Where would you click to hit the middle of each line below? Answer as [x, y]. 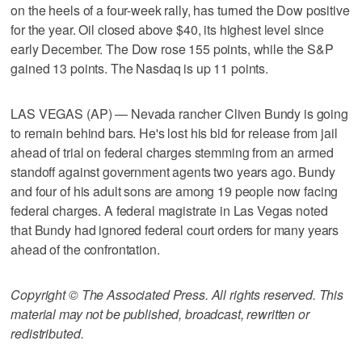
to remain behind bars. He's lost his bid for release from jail [174, 133]
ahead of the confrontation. [85, 249]
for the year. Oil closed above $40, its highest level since [168, 29]
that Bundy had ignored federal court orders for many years [175, 229]
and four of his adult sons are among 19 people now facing [175, 191]
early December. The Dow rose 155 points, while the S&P [172, 48]
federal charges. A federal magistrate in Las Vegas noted [169, 210]
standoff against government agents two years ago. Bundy [173, 171]
